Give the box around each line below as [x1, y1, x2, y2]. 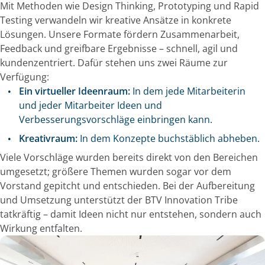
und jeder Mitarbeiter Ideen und [19, 99, 162, 112]
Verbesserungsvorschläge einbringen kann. [19, 113, 212, 127]
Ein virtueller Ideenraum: [19, 85, 130, 98]
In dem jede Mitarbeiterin [130, 85, 245, 98]
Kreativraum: [19, 132, 77, 146]
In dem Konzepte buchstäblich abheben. [77, 132, 260, 146]
